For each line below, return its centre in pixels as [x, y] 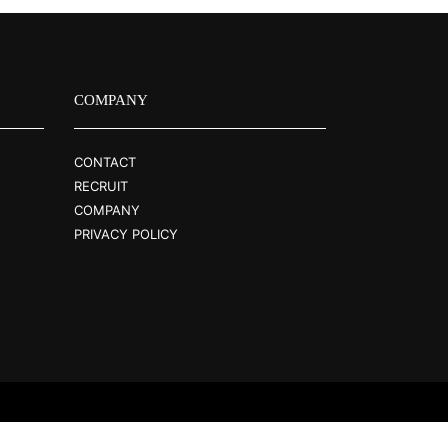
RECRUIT [100, 185]
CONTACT [104, 161]
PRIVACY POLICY [125, 233]
